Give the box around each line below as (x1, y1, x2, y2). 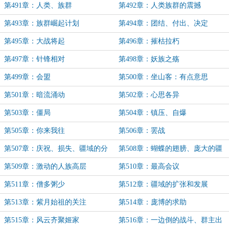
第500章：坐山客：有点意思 (119, 73, 208, 81)
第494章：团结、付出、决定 (119, 19, 208, 27)
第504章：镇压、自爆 (119, 109, 187, 117)
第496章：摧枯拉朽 (119, 37, 179, 45)
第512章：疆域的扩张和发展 (119, 180, 208, 188)
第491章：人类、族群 (4, 2, 72, 9)
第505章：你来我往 (4, 127, 65, 134)
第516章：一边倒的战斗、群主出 (119, 216, 222, 224)
